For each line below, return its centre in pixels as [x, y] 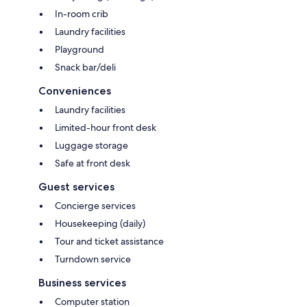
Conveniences [75, 90]
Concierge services [95, 205]
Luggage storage [91, 145]
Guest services [76, 186]
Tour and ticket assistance [109, 241]
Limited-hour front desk [106, 127]
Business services [82, 282]
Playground [79, 49]
